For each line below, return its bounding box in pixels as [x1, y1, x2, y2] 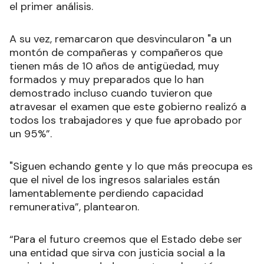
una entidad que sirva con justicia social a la [9, 245, 225, 260]
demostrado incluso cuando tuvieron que [9, 85, 212, 100]
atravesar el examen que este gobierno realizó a [9, 99, 246, 114]
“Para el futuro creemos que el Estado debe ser [9, 232, 242, 246]
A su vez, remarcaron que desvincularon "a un [9, 31, 232, 46]
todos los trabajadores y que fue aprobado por [9, 113, 242, 127]
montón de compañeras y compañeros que [9, 45, 223, 60]
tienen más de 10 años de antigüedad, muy [9, 58, 219, 73]
